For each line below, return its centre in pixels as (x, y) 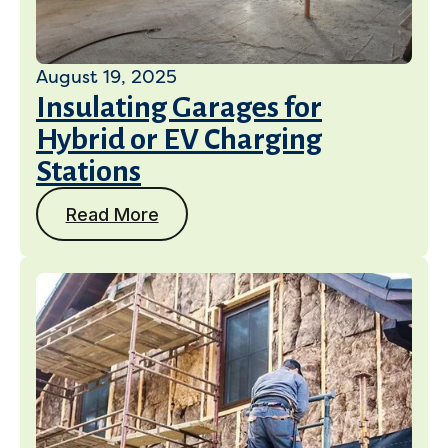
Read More (112, 214)
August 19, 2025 (106, 77)
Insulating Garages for (179, 107)
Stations (88, 171)
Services (215, 359)
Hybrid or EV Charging (179, 139)
